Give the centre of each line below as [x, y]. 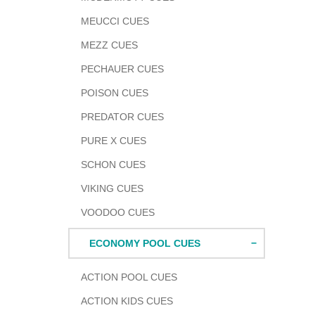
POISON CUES [115, 93]
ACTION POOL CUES [129, 277]
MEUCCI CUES [115, 21]
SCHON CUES [113, 165]
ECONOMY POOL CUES [145, 243]
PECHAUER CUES [122, 69]
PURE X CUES [114, 141]
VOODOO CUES [118, 212]
